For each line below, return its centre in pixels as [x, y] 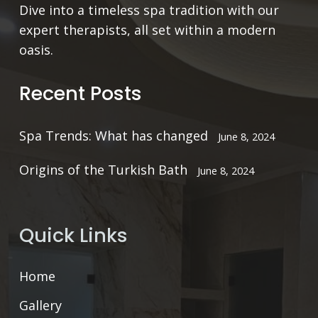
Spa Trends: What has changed [114, 135]
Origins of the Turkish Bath [103, 169]
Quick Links [73, 235]
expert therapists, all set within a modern [147, 29]
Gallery [40, 306]
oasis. [36, 49]
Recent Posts [81, 93]
